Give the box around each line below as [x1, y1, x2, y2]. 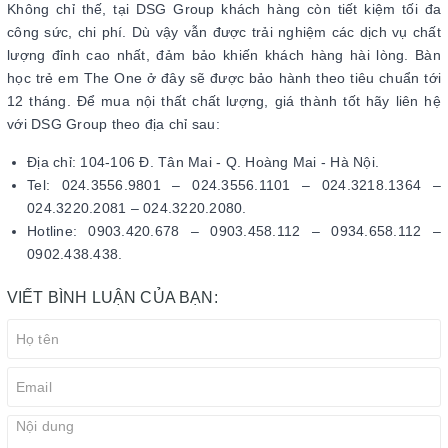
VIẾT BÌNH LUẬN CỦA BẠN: [7, 288, 218, 306]
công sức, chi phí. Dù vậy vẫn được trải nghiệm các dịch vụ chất [7, 23, 441, 40]
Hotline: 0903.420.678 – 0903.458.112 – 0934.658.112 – [27, 222, 441, 239]
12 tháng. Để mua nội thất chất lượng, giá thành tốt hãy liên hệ [7, 92, 441, 109]
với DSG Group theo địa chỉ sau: [7, 115, 220, 132]
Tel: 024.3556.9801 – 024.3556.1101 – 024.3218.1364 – [27, 176, 441, 193]
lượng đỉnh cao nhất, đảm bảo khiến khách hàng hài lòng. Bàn [7, 46, 441, 63]
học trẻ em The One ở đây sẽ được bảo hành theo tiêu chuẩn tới [7, 69, 441, 86]
